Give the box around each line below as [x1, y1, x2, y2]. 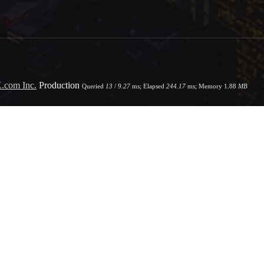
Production [37, 80, 80, 91]
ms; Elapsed [130, 82, 166, 90]
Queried [82, 82, 105, 90]
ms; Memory [186, 82, 224, 90]
